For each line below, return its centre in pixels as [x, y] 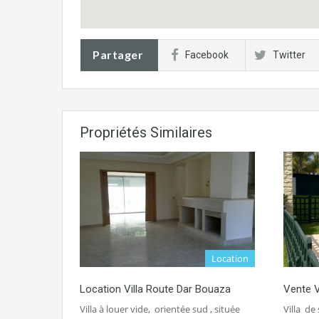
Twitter [289, 55]
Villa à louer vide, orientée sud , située [160, 309]
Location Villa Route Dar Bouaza [155, 289]
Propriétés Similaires [146, 132]
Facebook [207, 55]
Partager [118, 54]
